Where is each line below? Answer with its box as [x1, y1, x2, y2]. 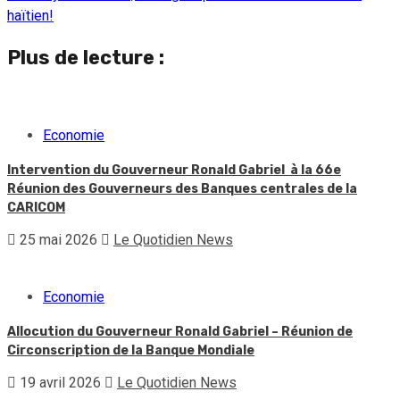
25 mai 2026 [16, 230, 101, 248]
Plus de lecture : [7, 46, 164, 71]
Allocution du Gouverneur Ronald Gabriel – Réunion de [7, 323, 353, 339]
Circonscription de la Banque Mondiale [7, 342, 254, 358]
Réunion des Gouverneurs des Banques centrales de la [7, 180, 357, 196]
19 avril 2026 [16, 373, 104, 391]
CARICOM [7, 199, 65, 215]
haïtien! [7, 7, 54, 25]
